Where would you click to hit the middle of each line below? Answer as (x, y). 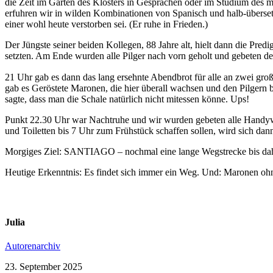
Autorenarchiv (33, 246)
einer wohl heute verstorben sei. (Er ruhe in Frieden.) (106, 24)
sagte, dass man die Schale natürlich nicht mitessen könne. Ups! (127, 99)
